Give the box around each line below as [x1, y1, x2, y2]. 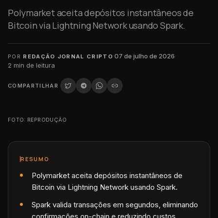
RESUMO [20, 155, 50, 163]
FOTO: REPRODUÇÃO [8, 116, 67, 123]
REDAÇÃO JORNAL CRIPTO [23, 53, 113, 60]
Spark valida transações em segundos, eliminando [32, 200, 198, 209]
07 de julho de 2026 [114, 52, 175, 60]
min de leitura [12, 61, 55, 69]
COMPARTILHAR [8, 82, 58, 89]
